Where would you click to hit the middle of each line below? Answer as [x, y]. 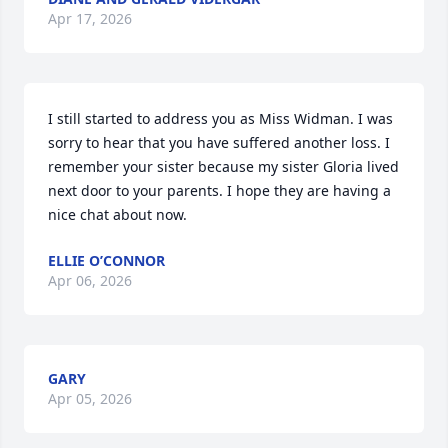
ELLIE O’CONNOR [106, 260]
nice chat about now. [117, 214]
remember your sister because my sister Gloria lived [223, 166]
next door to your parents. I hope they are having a [219, 190]
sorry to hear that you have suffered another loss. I [219, 142]
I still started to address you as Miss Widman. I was [220, 118]
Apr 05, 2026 [90, 398]
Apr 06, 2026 [90, 280]
